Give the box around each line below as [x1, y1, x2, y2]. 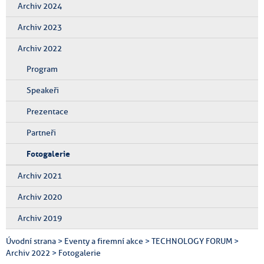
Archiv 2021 [18, 170, 62, 181]
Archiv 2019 [18, 212, 62, 223]
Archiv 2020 [18, 191, 62, 202]
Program [27, 63, 58, 74]
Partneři [27, 127, 56, 138]
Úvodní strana [6, 235, 56, 246]
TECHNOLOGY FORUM [151, 235, 232, 246]
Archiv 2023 [18, 21, 62, 32]
